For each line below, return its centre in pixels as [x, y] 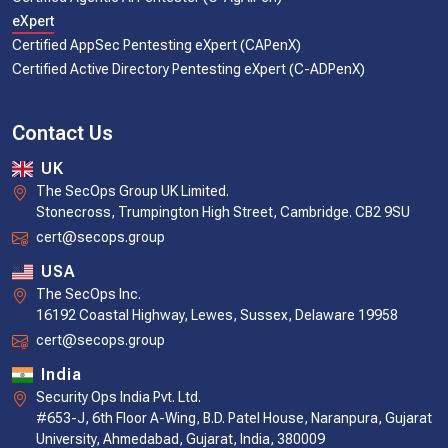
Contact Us [62, 133]
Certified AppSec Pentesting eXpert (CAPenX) [156, 45]
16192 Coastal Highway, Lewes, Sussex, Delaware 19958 [217, 315]
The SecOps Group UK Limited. [132, 191]
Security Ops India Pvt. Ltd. [118, 397]
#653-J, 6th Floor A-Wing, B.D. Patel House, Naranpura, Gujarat [234, 418]
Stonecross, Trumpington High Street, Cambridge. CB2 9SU [223, 212]
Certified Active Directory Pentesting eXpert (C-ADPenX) [188, 69]
